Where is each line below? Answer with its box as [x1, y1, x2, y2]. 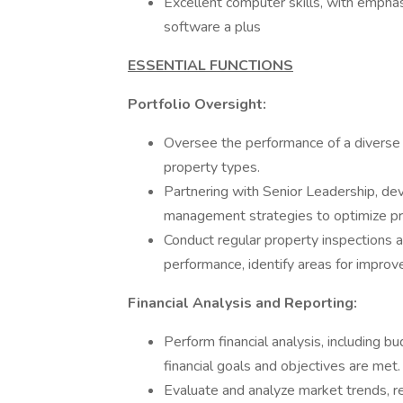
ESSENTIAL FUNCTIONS [128, 56, 293, 76]
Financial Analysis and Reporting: [128, 293, 357, 313]
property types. [164, 157, 260, 177]
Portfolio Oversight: [128, 94, 266, 114]
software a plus [164, 17, 261, 37]
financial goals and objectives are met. [164, 356, 400, 376]
